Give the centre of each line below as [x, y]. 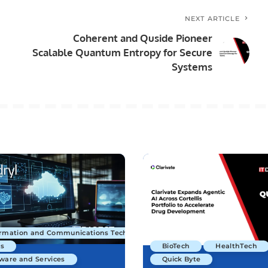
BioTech [176, 246]
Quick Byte [182, 259]
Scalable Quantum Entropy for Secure [123, 53]
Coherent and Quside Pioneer [143, 38]
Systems [192, 67]
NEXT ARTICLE [213, 19]
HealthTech [236, 246]
